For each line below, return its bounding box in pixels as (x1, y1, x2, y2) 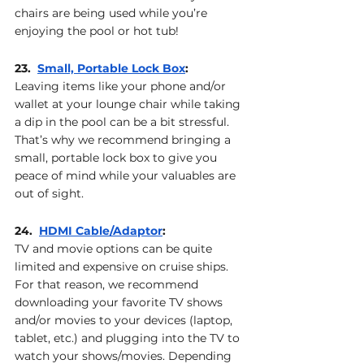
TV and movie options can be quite (15, 241, 215, 257)
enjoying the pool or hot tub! (15, 24, 179, 39)
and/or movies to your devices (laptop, (15, 313, 236, 328)
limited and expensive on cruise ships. (15, 259, 232, 275)
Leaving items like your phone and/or (15, 79, 229, 94)
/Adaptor (110, 223, 162, 239)
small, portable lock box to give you (15, 150, 220, 166)
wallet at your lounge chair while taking (15, 97, 244, 112)
